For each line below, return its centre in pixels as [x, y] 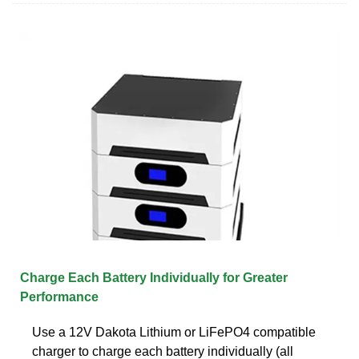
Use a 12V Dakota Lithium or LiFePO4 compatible [174, 332]
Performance [59, 296]
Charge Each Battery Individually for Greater [154, 277]
